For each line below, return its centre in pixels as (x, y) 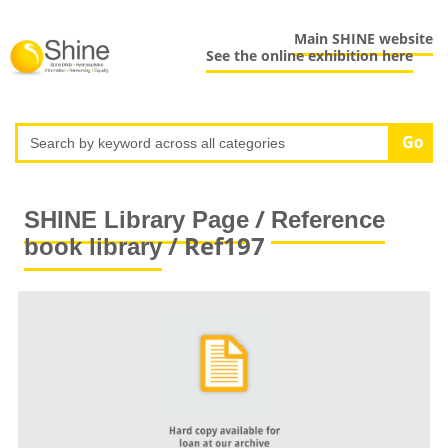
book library (92, 246)
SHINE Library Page (136, 219)
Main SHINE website (364, 39)
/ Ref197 (213, 245)
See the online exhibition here (310, 56)
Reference (327, 219)
